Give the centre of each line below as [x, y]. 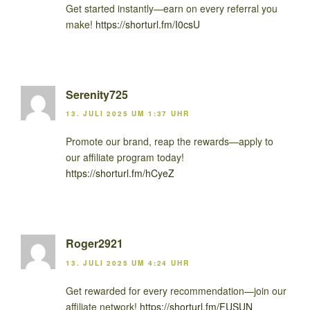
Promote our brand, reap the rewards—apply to [170, 142]
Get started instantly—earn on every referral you [172, 9]
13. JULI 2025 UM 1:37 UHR [128, 114]
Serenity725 [97, 95]
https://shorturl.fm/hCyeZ [120, 173]
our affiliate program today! [125, 157]
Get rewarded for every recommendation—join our [176, 290]
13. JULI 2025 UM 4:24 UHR [128, 263]
